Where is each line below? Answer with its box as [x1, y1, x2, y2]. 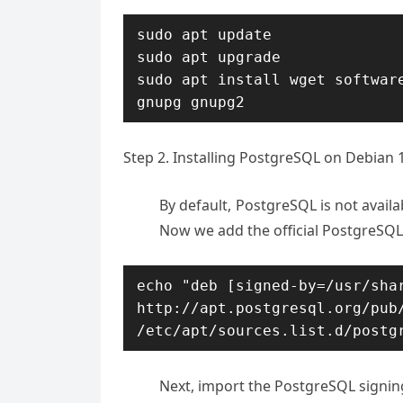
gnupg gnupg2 [137, 94, 245, 111]
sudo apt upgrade [137, 49, 281, 66]
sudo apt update [137, 26, 272, 43]
